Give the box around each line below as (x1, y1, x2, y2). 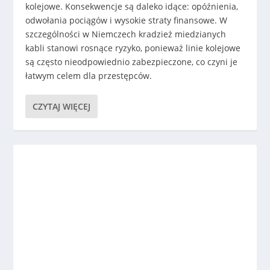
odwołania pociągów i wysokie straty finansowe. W (25, 14, 228, 26)
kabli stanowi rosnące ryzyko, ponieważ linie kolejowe (25, 42, 241, 54)
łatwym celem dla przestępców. (25, 69, 152, 81)
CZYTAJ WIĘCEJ (33, 100, 91, 112)
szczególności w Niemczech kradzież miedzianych (25, 28, 227, 40)
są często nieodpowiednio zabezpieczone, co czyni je (25, 55, 238, 67)
